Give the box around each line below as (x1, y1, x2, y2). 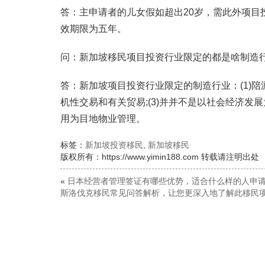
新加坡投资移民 (85, 140, 143, 150)
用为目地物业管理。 (60, 114, 146, 124)
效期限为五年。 (60, 24, 127, 34)
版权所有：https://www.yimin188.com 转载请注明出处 (60, 152, 259, 161)
